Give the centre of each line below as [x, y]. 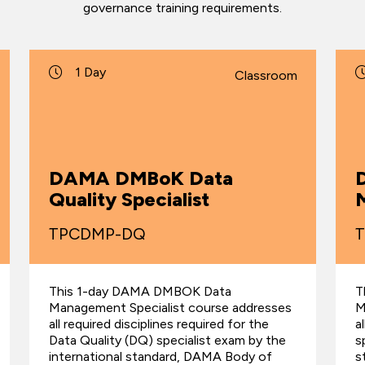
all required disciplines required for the [158, 324]
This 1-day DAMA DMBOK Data [140, 292]
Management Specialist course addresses [170, 308]
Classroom [266, 75]
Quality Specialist [129, 200]
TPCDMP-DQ [97, 234]
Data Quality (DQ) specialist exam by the [167, 341]
